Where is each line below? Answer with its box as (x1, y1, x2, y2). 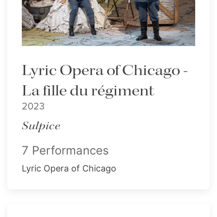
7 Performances (22, 143, 109, 157)
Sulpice (22, 118, 61, 134)
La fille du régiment (22, 81, 154, 101)
